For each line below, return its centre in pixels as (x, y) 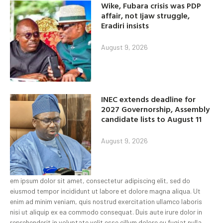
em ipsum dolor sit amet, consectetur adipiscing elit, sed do (100, 181)
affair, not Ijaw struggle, (146, 15)
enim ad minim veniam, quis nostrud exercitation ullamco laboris (106, 202)
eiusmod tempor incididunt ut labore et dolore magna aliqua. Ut (105, 191)
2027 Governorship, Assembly (156, 109)
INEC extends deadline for (149, 99)
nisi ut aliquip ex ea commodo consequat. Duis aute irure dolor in (106, 212)
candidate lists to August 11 (152, 119)
